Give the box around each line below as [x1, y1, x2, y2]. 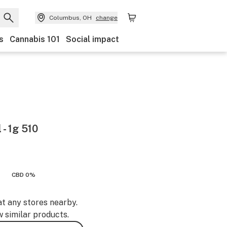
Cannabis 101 [10, 34, 60, 44]
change [96, 14, 118, 21]
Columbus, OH [49, 14, 92, 21]
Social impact [66, 34, 119, 44]
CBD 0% [12, 171, 35, 178]
